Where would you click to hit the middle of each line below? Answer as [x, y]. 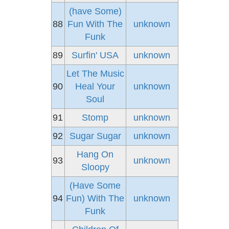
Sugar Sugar [95, 136]
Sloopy [95, 167]
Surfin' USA [95, 55]
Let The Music [95, 74]
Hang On [95, 154]
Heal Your [95, 86]
